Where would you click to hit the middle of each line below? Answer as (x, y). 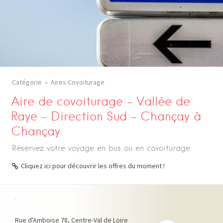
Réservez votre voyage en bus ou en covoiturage (101, 148)
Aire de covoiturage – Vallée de (101, 101)
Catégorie (27, 82)
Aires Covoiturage (78, 82)
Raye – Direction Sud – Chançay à (106, 116)
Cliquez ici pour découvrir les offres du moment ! (93, 166)
